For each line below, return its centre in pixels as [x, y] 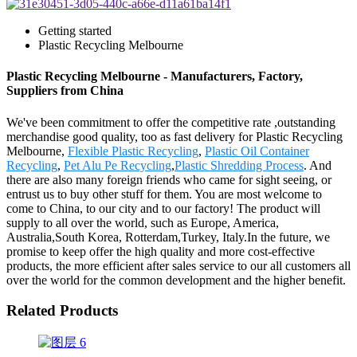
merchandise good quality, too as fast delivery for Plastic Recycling [175, 136]
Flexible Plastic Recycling [133, 151]
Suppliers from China [65, 91]
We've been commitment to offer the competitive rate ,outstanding [171, 122]
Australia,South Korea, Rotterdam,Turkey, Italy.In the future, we [168, 237]
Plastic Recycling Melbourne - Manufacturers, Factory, [155, 76]
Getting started [75, 31]
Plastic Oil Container [257, 151]
